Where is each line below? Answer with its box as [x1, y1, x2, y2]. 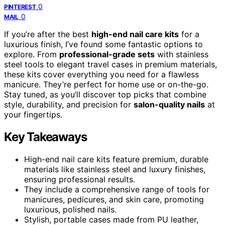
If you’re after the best [4, 29, 91, 39]
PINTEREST [4, 3, 36, 11]
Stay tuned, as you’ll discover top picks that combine [4, 89, 206, 99]
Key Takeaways [4, 129, 87, 144]
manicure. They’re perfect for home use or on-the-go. [4, 79, 208, 89]
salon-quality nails [134, 99, 205, 109]
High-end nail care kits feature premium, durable [24, 154, 208, 164]
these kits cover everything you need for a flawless [4, 69, 199, 79]
